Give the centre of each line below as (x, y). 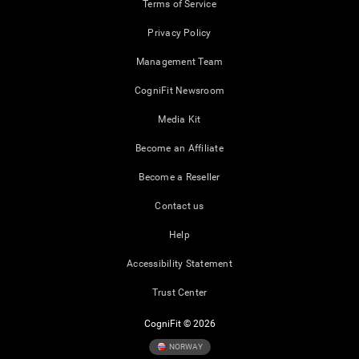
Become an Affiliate (179, 149)
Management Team (179, 62)
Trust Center (179, 293)
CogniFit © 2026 (179, 324)
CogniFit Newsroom (179, 91)
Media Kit (179, 120)
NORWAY (185, 346)
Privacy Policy (179, 33)
